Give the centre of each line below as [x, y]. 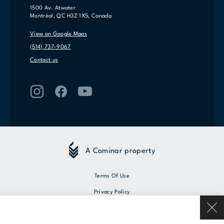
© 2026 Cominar [112, 219]
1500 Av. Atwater [53, 8]
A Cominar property [120, 151]
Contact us [44, 60]
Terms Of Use [112, 176]
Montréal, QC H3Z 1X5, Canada [71, 16]
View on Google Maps [59, 34]
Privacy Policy [112, 192]
